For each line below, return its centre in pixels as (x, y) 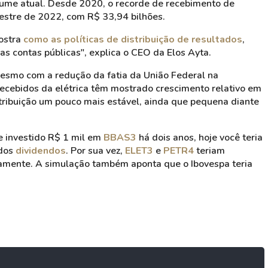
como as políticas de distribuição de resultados (133, 39)
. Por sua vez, (95, 151)
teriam (209, 151)
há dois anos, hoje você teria (200, 138)
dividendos (41, 151)
